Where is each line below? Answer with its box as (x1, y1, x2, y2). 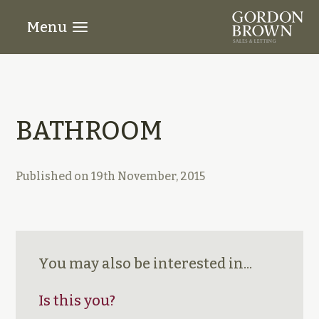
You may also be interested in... (38, 255, 253, 272)
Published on (16, 169, 92, 183)
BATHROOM (16, 115, 163, 147)
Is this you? (38, 292, 116, 309)
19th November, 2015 (91, 169, 206, 183)
